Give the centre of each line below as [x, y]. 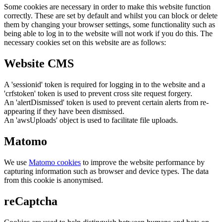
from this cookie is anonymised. [54, 180]
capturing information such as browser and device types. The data [106, 171]
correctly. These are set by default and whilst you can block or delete [111, 16]
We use [16, 162]
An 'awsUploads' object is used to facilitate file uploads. [91, 120]
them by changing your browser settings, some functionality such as [110, 25]
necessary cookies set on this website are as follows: [85, 43]
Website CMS [39, 63]
